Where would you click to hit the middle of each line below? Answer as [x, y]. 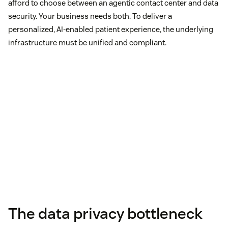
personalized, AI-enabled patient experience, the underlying [111, 30]
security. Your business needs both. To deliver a [90, 16]
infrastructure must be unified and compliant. [87, 43]
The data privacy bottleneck [105, 213]
